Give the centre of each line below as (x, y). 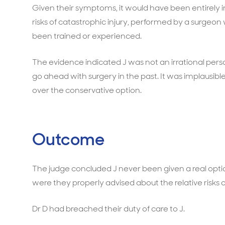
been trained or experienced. (87, 36)
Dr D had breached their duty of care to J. (108, 209)
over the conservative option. (87, 90)
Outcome (68, 139)
